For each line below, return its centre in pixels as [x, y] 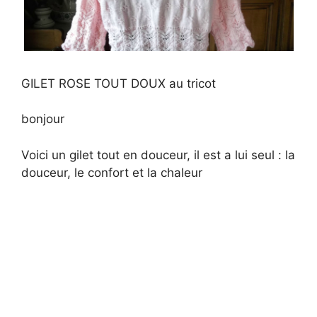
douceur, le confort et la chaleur [112, 172]
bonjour [43, 119]
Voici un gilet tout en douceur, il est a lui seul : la [158, 155]
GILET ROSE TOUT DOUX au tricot [119, 83]
